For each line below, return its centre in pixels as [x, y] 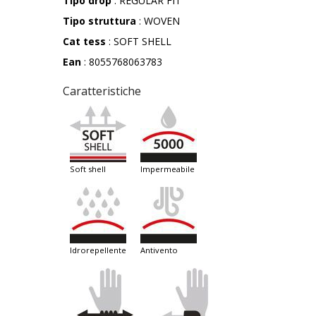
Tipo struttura [99, 21]
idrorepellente [99, 250]
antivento [162, 250]
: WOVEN [158, 21]
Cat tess [84, 42]
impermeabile [169, 169]
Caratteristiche [102, 91]
